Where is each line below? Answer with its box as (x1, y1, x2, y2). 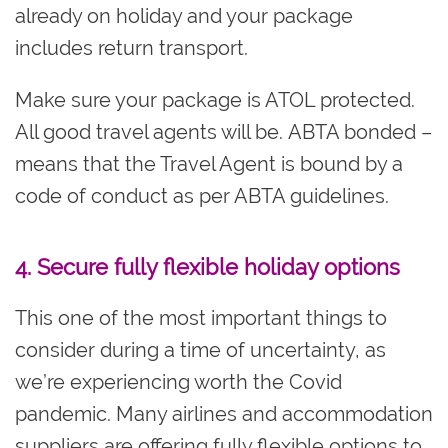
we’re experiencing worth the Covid (15, 369, 342, 394)
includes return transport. (15, 35, 248, 60)
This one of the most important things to (15, 305, 387, 330)
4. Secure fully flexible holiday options (15, 253, 400, 280)
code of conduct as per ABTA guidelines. (15, 183, 389, 208)
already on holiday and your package (15, 3, 353, 28)
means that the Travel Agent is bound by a (15, 151, 403, 176)
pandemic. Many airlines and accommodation (15, 401, 433, 426)
